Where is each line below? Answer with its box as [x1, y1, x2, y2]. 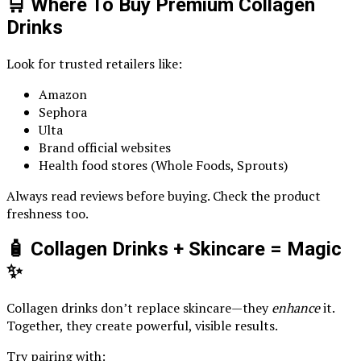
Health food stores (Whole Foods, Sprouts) [39, 156, 288, 174]
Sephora [39, 102, 87, 121]
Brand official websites [39, 138, 171, 156]
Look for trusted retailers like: [6, 54, 182, 73]
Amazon [39, 85, 87, 103]
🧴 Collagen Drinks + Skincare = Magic [6, 238, 342, 261]
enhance [272, 299, 320, 317]
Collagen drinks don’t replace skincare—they [6, 299, 272, 317]
